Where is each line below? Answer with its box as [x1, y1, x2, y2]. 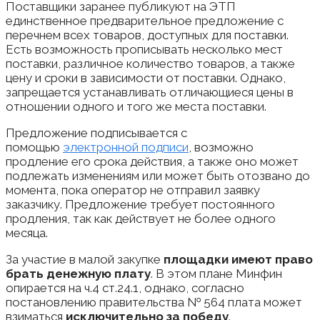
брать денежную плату [6, 266, 151, 281]
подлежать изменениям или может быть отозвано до [6, 169, 310, 184]
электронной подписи [63, 140, 189, 155]
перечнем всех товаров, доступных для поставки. [6, 28, 289, 43]
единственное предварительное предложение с [6, 14, 284, 29]
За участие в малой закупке [6, 252, 164, 267]
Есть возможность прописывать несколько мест [6, 42, 283, 57]
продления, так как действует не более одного [6, 211, 276, 226]
